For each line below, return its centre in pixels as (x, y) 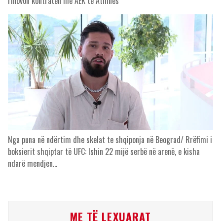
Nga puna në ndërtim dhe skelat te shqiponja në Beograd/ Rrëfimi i (110, 140)
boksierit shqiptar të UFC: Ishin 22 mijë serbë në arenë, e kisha (104, 151)
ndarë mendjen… (33, 163)
